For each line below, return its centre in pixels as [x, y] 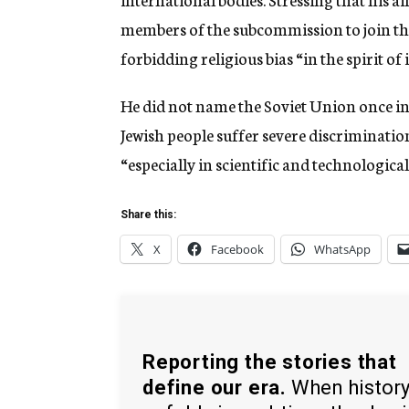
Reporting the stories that [270, 362]
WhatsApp [342, 250]
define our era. [215, 387]
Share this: [148, 215]
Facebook [237, 250]
